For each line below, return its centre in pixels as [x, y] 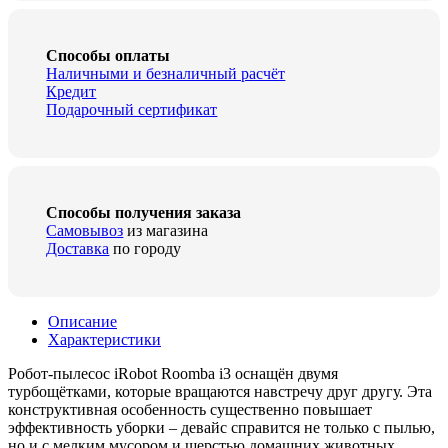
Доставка [78, 249]
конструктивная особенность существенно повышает [190, 409]
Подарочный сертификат [132, 110]
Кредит [71, 92]
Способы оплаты [108, 56]
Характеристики [104, 339]
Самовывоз [85, 231]
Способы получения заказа [144, 213]
